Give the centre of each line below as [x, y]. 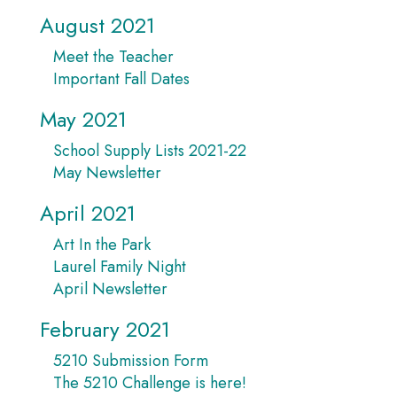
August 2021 [97, 25]
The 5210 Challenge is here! [150, 383]
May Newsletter [107, 173]
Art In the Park [102, 245]
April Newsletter [110, 289]
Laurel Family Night [120, 267]
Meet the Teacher [113, 57]
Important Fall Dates [121, 79]
